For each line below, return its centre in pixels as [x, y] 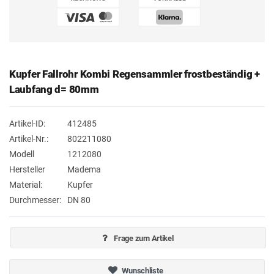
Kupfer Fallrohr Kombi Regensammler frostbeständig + [135, 74]
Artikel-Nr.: [29, 139]
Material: [26, 185]
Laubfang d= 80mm [54, 90]
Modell [22, 154]
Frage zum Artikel [144, 239]
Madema [84, 170]
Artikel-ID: [27, 124]
